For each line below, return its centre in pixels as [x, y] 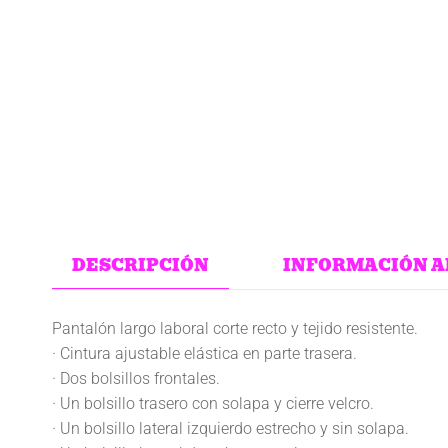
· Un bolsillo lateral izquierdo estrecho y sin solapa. [230, 428]
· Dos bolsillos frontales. [136, 378]
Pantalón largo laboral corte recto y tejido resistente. [235, 328]
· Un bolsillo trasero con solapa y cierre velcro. [213, 403]
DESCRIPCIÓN [140, 265]
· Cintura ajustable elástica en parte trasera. [204, 353]
